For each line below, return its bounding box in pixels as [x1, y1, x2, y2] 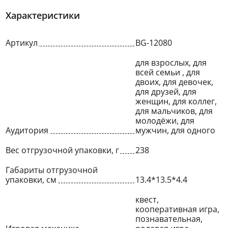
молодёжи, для [135, 115, 195, 126]
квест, [135, 194, 159, 205]
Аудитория [6, 125, 48, 136]
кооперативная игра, [135, 204, 220, 215]
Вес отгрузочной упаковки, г [6, 145, 119, 156]
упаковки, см [6, 174, 56, 185]
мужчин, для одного [135, 125, 216, 136]
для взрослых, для [135, 57, 207, 68]
